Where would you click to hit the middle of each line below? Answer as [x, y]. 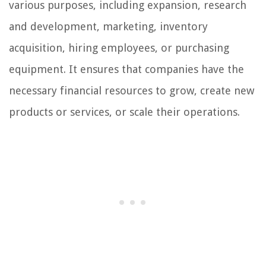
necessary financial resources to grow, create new [132, 91]
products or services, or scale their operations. [124, 112]
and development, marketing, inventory [108, 27]
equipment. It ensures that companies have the [126, 69]
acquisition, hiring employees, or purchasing [119, 48]
